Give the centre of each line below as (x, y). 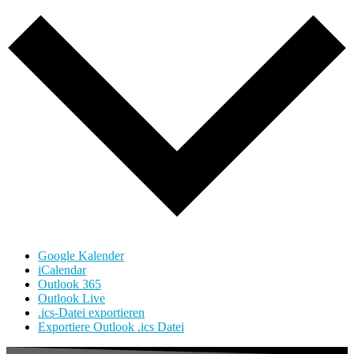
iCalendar (62, 270)
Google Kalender (81, 256)
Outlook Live (72, 299)
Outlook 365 (70, 284)
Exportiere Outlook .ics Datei (111, 327)
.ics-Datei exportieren (91, 313)
